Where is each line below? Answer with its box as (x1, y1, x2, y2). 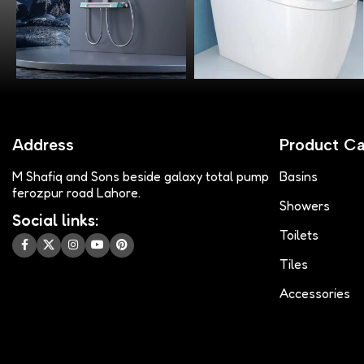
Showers (279, 197, 330, 214)
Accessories (279, 284, 350, 301)
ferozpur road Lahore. (12, 184, 141, 201)
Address (12, 134, 74, 154)
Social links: (12, 210, 98, 230)
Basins (279, 167, 318, 184)
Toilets (279, 226, 318, 243)
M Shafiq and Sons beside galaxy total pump (12, 167, 269, 184)
